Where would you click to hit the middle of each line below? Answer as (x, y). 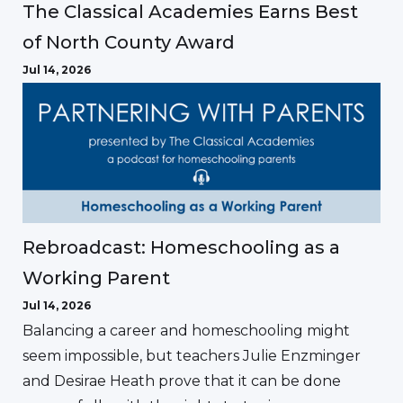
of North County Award (129, 43)
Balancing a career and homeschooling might (186, 330)
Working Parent (96, 278)
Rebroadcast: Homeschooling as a (181, 247)
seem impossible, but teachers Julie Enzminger (192, 355)
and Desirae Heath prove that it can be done (182, 381)
